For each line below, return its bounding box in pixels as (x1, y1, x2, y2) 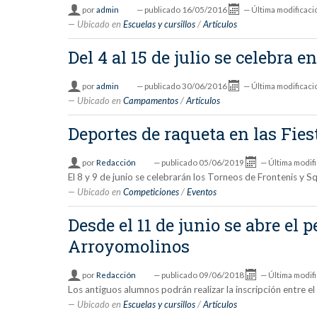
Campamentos (123, 94, 179, 106)
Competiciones (123, 185, 180, 197)
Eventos (187, 185, 217, 197)
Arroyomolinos (68, 234, 190, 258)
